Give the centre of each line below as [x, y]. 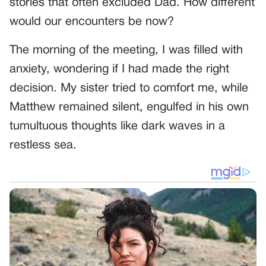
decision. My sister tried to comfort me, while [129, 88]
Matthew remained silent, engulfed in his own [129, 107]
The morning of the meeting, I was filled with [126, 50]
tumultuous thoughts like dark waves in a [117, 126]
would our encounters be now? [92, 22]
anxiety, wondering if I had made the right [119, 69]
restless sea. [43, 145]
